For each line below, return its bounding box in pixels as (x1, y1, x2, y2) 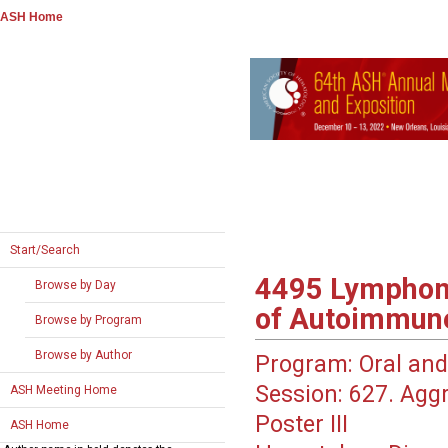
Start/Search (10, 243, 80, 257)
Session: (254, 381, 343, 409)
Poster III (254, 411, 348, 439)
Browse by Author (35, 348, 132, 362)
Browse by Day (35, 278, 116, 292)
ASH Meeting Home (10, 383, 117, 397)
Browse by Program (35, 313, 142, 327)
